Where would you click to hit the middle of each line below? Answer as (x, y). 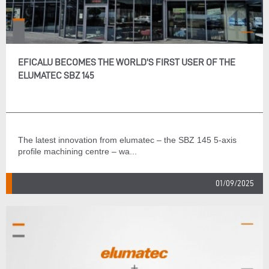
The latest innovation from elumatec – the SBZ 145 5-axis (127, 140)
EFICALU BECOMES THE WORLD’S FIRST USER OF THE (127, 62)
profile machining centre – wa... (77, 151)
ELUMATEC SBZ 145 (56, 75)
